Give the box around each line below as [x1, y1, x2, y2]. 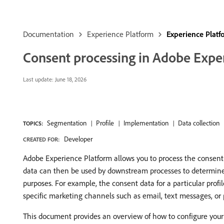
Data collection [178, 118, 219, 127]
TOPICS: [23, 119, 43, 127]
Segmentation [47, 118, 86, 127]
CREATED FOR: [23, 135, 59, 143]
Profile [96, 118, 114, 127]
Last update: [23, 75, 53, 83]
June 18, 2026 [53, 75, 86, 83]
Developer [64, 134, 92, 143]
